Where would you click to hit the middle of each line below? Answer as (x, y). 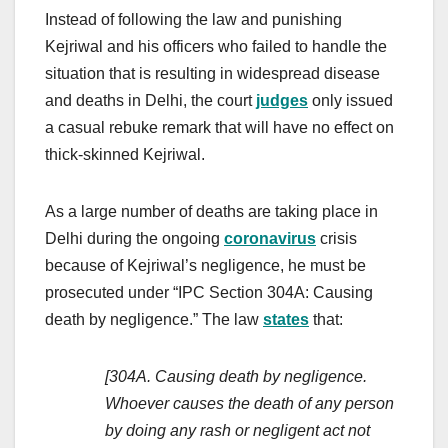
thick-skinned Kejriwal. (125, 154)
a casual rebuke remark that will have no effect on (219, 127)
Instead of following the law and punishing (193, 19)
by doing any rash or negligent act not (237, 430)
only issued (350, 100)
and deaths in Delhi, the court (150, 100)
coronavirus (270, 238)
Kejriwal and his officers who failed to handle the (216, 46)
